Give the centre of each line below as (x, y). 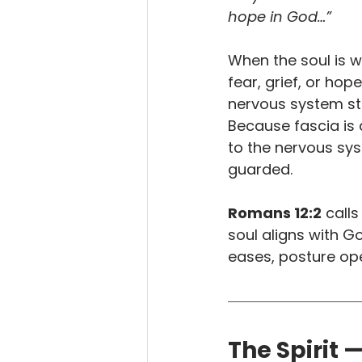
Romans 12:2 (275, 213)
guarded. (260, 169)
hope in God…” (280, 17)
